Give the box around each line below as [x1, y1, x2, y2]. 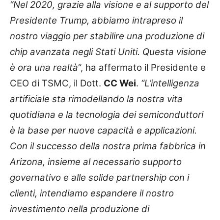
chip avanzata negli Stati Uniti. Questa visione [10, 46, 206, 58]
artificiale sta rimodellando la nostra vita [10, 93, 183, 105]
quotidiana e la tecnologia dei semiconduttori [10, 109, 203, 121]
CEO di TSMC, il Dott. [10, 78, 104, 89]
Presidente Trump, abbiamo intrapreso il [10, 15, 183, 27]
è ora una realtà [10, 62, 78, 74]
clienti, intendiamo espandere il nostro [10, 188, 174, 199]
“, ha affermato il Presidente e [78, 62, 206, 74]
